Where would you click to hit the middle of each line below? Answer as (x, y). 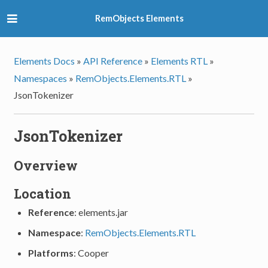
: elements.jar (101, 212)
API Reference (113, 61)
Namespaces (41, 78)
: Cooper (92, 253)
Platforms (51, 253)
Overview (46, 166)
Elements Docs (45, 61)
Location (43, 193)
